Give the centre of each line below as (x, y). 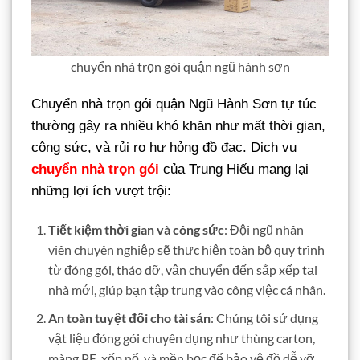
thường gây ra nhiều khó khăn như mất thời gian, (178, 125)
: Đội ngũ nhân (264, 230)
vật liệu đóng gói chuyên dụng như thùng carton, (181, 337)
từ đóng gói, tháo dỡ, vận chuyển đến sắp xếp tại (182, 270)
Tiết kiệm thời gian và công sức (136, 230)
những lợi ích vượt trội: (101, 190)
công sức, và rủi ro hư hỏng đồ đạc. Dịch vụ (164, 147)
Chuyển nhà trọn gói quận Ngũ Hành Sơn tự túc (174, 104)
